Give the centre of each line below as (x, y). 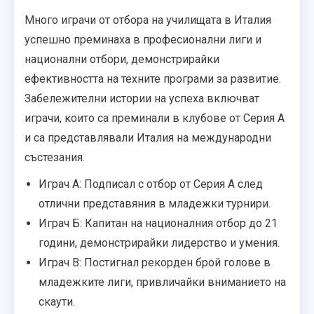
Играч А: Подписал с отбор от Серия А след (151, 184)
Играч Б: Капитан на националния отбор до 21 (158, 223)
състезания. (55, 157)
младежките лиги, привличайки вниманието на (162, 282)
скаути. (57, 301)
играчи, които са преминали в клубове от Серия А (155, 118)
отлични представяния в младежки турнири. (155, 203)
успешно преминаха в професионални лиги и (143, 39)
